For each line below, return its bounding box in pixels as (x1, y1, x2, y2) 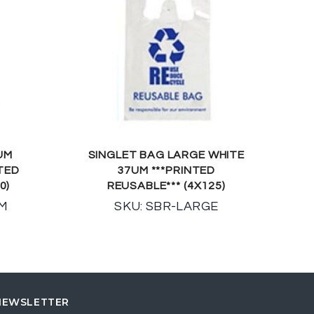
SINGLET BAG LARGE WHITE (88, 149, 245, 161)
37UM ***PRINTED (117, 164, 216, 176)
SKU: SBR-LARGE (114, 199, 219, 213)
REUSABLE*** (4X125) (107, 179, 226, 191)
